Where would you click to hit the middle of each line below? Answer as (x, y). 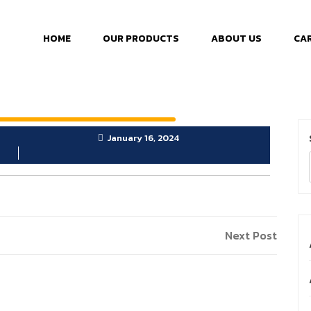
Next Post (251, 235)
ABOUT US (237, 39)
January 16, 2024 (143, 138)
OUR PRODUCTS (141, 39)
